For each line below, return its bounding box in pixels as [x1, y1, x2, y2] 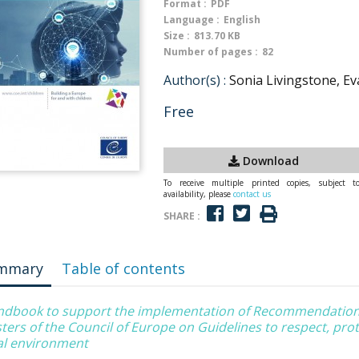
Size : [163, 29, 190, 42]
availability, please [163, 188, 233, 200]
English [224, 13, 260, 26]
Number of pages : [163, 45, 258, 58]
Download [240, 152, 299, 168]
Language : [163, 13, 220, 26]
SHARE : [163, 208, 200, 223]
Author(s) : [163, 71, 226, 89]
